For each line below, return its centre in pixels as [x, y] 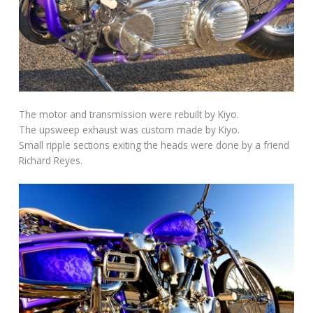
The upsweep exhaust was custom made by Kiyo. [130, 129]
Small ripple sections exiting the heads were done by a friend [154, 145]
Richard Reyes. [51, 160]
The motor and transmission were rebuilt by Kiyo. [129, 114]
